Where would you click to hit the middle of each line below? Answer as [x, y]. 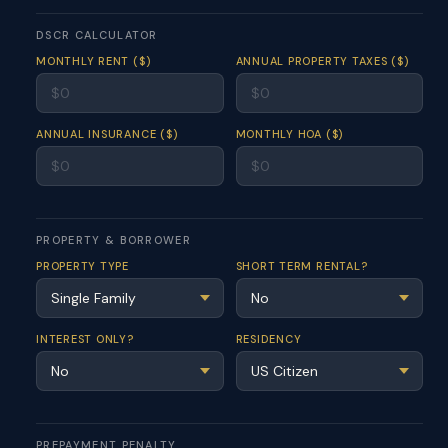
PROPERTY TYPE [83, 266]
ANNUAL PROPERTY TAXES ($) [322, 61]
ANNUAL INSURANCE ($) [107, 134]
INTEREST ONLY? [85, 339]
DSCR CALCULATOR [97, 35]
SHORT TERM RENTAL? [301, 266]
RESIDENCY [268, 339]
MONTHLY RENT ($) [93, 61]
